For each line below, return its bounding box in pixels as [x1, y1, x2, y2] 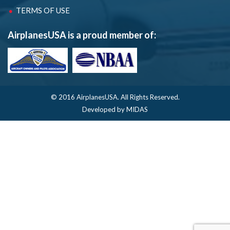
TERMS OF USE [16, 5, 70, 15]
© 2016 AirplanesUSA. [50, 92, 121, 101]
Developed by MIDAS [82, 105, 148, 113]
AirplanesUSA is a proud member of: [8, 29, 156, 41]
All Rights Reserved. [120, 92, 180, 101]
